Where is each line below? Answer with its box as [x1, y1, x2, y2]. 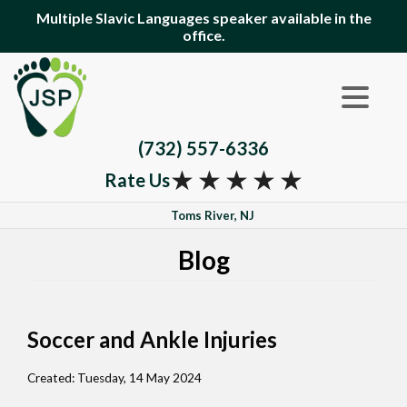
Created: [27, 370, 77, 385]
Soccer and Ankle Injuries [27, 325, 277, 352]
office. [182, 26, 225, 44]
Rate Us [104, 169, 170, 192]
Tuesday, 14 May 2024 [77, 370, 202, 385]
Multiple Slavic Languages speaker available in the [35, 9, 372, 26]
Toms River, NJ [171, 207, 254, 223]
